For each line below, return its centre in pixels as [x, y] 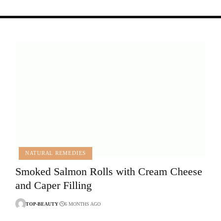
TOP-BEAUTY [42, 204]
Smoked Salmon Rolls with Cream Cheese [109, 172]
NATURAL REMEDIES [55, 153]
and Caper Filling [53, 185]
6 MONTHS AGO [83, 204]
